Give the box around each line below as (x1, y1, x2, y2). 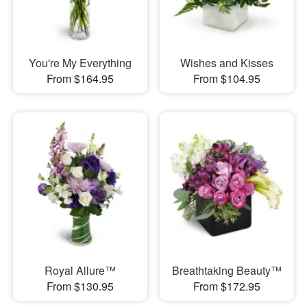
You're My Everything (28, 54, 132, 71)
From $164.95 (46, 70, 114, 86)
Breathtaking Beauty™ (171, 262, 282, 279)
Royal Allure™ (44, 262, 116, 279)
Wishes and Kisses (180, 54, 273, 71)
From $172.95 (193, 278, 260, 295)
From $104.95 (193, 70, 260, 86)
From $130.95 (46, 278, 114, 295)
